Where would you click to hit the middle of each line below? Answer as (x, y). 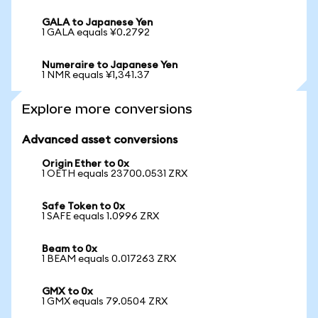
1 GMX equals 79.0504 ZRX (105, 302)
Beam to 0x (70, 249)
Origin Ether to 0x (86, 164)
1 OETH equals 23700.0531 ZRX (115, 174)
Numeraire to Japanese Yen (110, 65)
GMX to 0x (67, 292)
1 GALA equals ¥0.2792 (96, 33)
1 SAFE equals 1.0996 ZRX (100, 216)
